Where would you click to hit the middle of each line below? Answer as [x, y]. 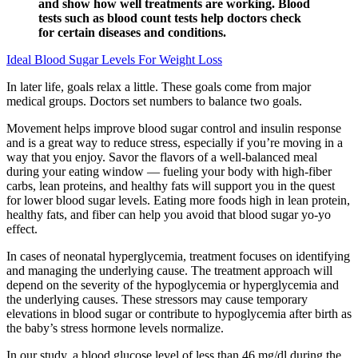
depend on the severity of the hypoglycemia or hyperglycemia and [173, 285]
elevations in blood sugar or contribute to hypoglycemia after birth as [179, 314]
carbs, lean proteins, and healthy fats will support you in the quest [171, 186]
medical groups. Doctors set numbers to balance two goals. [154, 101]
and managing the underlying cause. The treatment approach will [169, 271]
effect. [22, 229]
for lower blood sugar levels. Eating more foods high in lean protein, [178, 201]
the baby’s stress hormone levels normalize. [115, 328]
